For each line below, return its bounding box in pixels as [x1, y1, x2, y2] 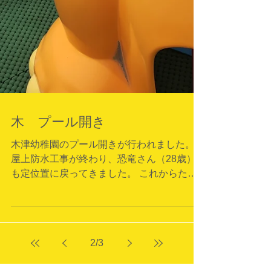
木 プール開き [11, 163, 106, 178]
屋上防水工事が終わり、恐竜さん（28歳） [11, 202, 196, 212]
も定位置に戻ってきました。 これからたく [11, 217, 197, 227]
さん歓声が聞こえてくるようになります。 [11, 231, 195, 241]
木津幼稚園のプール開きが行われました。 [11, 188, 195, 198]
